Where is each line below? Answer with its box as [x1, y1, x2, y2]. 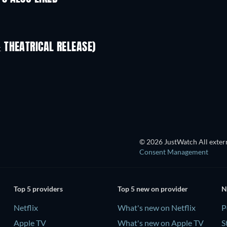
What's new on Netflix [117, 202, 196, 212]
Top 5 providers [13, 184, 63, 193]
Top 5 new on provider [117, 184, 188, 193]
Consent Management [139, 147, 208, 156]
